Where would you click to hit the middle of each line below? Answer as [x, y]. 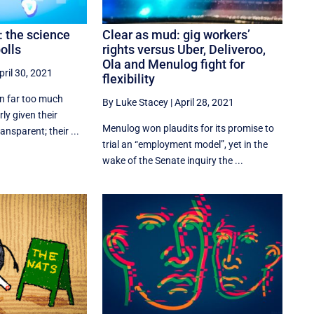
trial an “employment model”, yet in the [185, 145]
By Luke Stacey [136, 103]
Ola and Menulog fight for [174, 64]
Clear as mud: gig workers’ [177, 35]
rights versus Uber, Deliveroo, [184, 50]
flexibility [129, 79]
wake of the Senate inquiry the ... [173, 161]
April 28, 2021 [205, 103]
